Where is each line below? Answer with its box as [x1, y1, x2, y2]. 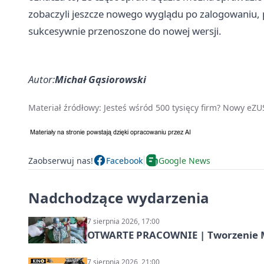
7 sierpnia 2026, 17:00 [87, 216, 160, 227]
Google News [159, 154, 210, 166]
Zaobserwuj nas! [28, 154, 93, 166]
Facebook [106, 154, 143, 166]
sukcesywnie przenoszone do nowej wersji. [28, 24, 222, 38]
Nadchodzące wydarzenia [28, 188, 209, 208]
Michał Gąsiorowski [55, 72, 146, 87]
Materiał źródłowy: [28, 102, 104, 114]
